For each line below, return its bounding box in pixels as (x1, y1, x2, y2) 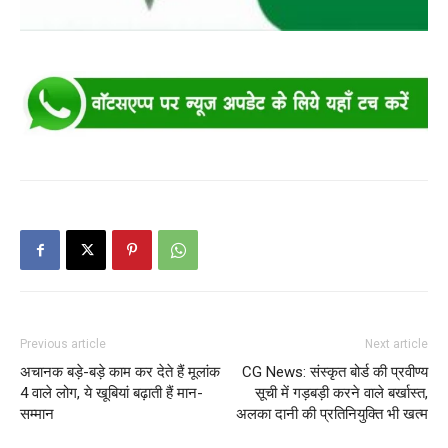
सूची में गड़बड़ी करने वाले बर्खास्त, (255, 384, 428, 403)
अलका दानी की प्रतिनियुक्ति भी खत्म (236, 405, 428, 424)
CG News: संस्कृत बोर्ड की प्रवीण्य (242, 363, 428, 382)
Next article (365, 337, 428, 352)
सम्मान (20, 405, 54, 424)
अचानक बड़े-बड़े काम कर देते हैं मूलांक (20, 363, 220, 382)
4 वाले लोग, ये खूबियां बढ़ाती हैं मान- (20, 384, 203, 403)
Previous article (20, 337, 106, 352)
